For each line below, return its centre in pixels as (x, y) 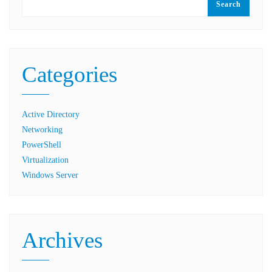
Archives (62, 240)
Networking (42, 130)
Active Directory (51, 114)
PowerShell (42, 145)
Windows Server (50, 175)
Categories (70, 74)
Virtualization (45, 160)
